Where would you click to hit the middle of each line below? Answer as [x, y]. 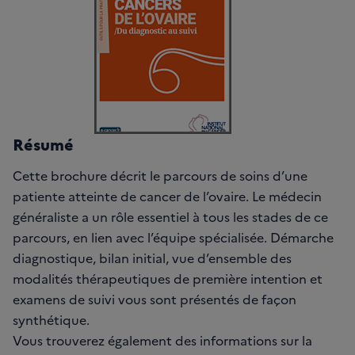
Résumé [43, 144]
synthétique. [51, 320]
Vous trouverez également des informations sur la [162, 340]
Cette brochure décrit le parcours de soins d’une [160, 176]
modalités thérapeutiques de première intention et [168, 279]
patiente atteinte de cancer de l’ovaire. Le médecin [167, 196]
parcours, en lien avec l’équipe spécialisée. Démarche [173, 237]
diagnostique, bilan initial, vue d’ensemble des [152, 258]
